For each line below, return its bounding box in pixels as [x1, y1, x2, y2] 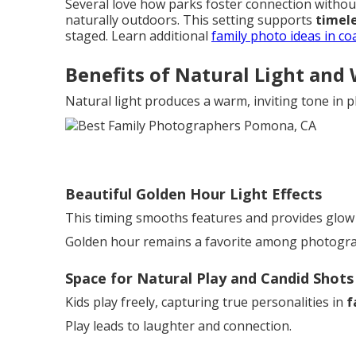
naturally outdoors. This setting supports [65, 10, 315, 29]
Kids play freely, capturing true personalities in [65, 293, 346, 311]
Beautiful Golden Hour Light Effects [65, 184, 322, 204]
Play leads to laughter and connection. [65, 317, 292, 335]
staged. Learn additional [65, 26, 211, 44]
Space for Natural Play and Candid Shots [65, 269, 354, 288]
